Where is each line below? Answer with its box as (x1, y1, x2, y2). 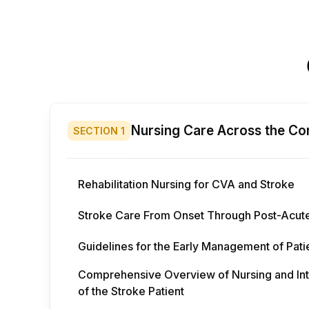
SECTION (73, 125, 118, 137)
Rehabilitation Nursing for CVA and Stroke (78, 177, 295, 191)
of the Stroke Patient (78, 284, 184, 298)
